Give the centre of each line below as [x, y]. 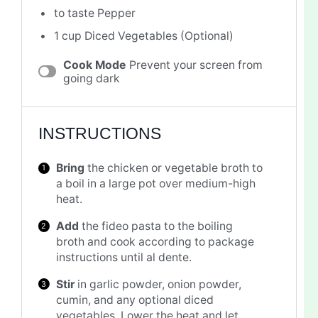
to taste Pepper [95, 13]
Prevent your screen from [196, 65]
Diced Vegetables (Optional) [158, 35]
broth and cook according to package [155, 241]
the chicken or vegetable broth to [174, 168]
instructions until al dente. [124, 257]
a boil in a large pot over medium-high [156, 184]
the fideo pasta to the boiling [156, 226]
